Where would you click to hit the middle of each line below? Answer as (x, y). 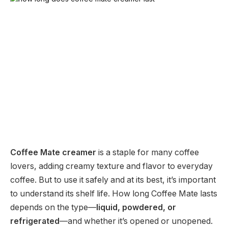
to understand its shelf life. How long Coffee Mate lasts (114, 193)
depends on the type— (53, 207)
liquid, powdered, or (136, 207)
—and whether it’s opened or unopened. (136, 221)
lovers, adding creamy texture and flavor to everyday (111, 166)
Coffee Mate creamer (53, 152)
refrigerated (35, 221)
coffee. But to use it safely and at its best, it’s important (113, 180)
